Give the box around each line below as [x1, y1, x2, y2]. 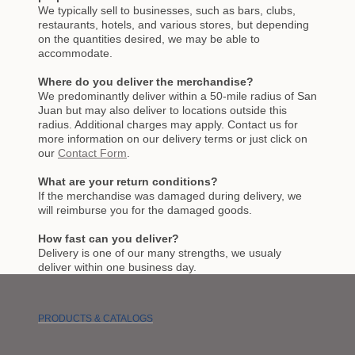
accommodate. [38, 47, 113, 59]
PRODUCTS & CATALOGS [38, 313, 153, 324]
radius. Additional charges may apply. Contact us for [38, 118, 298, 131]
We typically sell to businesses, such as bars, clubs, [38, 4, 296, 17]
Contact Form [58, 147, 127, 159]
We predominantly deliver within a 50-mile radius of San [38, 90, 317, 102]
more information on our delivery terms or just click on [38, 132, 307, 145]
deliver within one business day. [38, 261, 197, 273]
